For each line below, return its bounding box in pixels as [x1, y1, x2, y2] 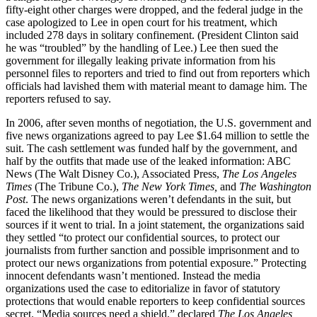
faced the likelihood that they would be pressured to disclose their [6, 205, 296, 218]
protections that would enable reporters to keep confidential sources [6, 294, 305, 307]
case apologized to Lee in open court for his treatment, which [6, 16, 277, 28]
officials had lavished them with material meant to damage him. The [6, 79, 307, 92]
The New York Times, [122, 180, 217, 192]
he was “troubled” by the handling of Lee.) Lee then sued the [6, 41, 278, 54]
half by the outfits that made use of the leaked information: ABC [6, 154, 291, 167]
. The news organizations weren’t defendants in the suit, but [25, 192, 291, 205]
